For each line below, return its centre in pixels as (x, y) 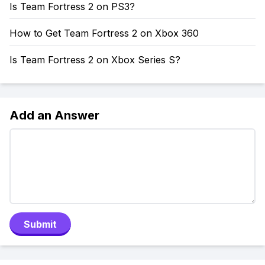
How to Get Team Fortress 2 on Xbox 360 (104, 33)
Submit (40, 224)
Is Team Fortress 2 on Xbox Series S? (95, 60)
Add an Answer (54, 115)
